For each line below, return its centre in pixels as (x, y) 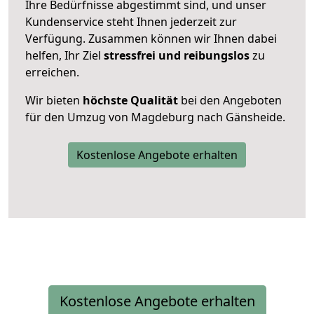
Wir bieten (54, 100)
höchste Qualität (130, 100)
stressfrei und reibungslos (177, 55)
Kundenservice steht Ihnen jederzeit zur (131, 21)
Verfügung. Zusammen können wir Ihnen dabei (151, 38)
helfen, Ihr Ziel (64, 55)
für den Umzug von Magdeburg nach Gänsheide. (155, 117)
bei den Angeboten (230, 100)
